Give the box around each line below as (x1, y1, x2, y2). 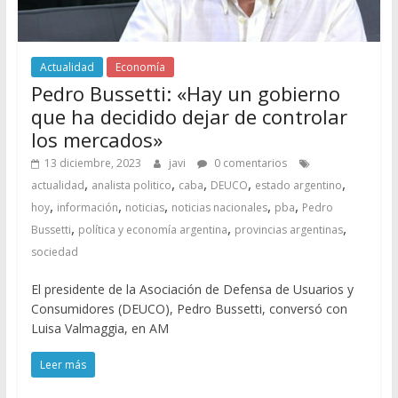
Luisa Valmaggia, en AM (30, 320, 169, 338)
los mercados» (30, 126, 163, 154)
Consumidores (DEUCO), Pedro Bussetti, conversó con (30, 300, 347, 318)
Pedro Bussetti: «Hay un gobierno (30, 80, 340, 107)
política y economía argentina (77, 222, 227, 238)
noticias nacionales (171, 200, 267, 216)
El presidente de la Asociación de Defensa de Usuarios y (30, 281, 354, 298)
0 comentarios (211, 155, 287, 171)
